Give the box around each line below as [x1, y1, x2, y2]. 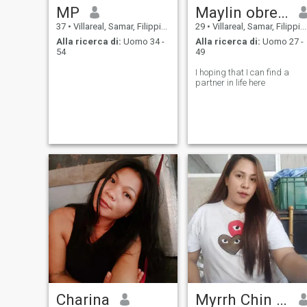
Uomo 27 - [260, 36, 304, 47]
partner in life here [195, 77, 265, 88]
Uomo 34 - [121, 36, 164, 47]
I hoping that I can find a [195, 67, 289, 78]
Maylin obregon [277, 3, 288, 21]
